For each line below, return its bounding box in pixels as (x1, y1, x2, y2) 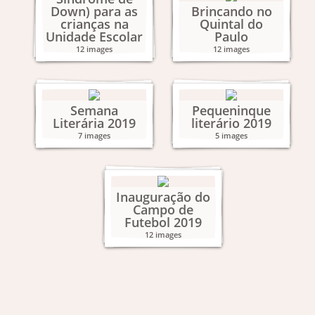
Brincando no (191, 3, 272, 20)
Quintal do (200, 15, 263, 32)
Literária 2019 (53, 115, 136, 131)
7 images (78, 130, 110, 141)
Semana (70, 102, 118, 119)
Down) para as (51, 3, 138, 20)
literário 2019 (191, 115, 271, 131)
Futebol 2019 (124, 214, 202, 231)
